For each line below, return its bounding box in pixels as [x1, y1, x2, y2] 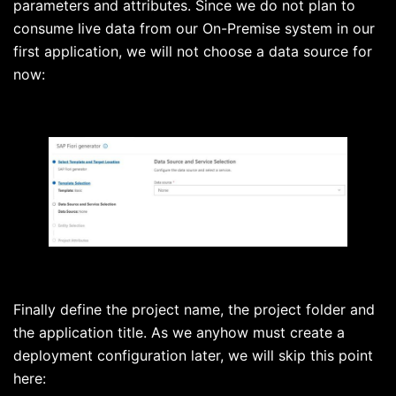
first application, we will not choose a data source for [13, 42, 372, 61]
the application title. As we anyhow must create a [13, 323, 345, 341]
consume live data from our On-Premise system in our [13, 19, 375, 38]
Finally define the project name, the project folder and [13, 300, 375, 318]
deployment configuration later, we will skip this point [13, 346, 373, 364]
